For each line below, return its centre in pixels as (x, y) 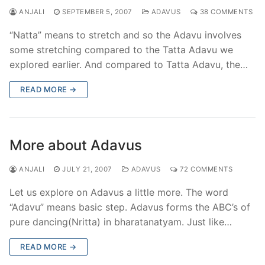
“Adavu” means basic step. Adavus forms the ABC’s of (130, 207)
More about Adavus (76, 145)
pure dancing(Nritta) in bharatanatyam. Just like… (121, 222)
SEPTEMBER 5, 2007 (97, 12)
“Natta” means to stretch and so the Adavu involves (125, 35)
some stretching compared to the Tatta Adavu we (121, 49)
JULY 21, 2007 (87, 169)
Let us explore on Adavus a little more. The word (119, 192)
